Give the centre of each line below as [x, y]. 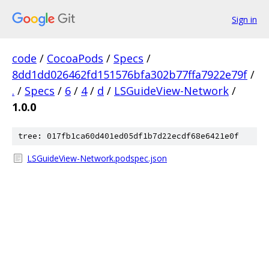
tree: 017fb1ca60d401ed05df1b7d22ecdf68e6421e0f [128, 136]
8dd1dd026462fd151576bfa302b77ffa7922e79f [130, 74]
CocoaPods [75, 58]
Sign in [244, 19]
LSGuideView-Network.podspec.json [97, 158]
